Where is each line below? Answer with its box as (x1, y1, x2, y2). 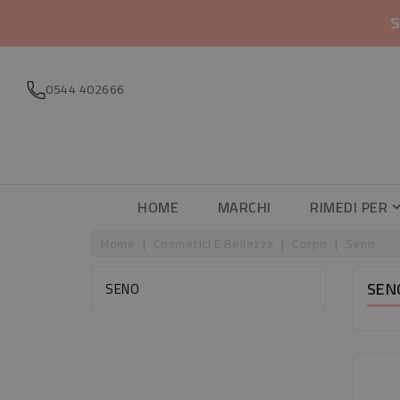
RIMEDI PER (310, 194, 388, 221)
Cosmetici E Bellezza (153, 231, 274, 255)
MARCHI (217, 194, 271, 221)
